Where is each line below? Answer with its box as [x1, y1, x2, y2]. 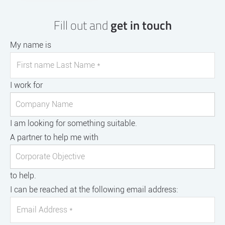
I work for [10, 80, 43, 90]
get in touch [110, 16, 172, 34]
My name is [10, 40, 51, 50]
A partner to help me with [10, 132, 98, 142]
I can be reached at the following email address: [10, 184, 178, 194]
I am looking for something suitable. [10, 118, 137, 128]
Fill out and [53, 16, 110, 34]
